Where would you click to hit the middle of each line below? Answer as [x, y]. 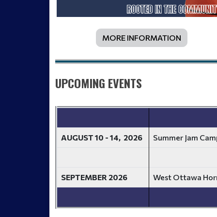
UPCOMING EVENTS [99, 83]
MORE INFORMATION [141, 37]
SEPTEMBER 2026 [94, 177]
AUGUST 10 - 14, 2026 [102, 137]
